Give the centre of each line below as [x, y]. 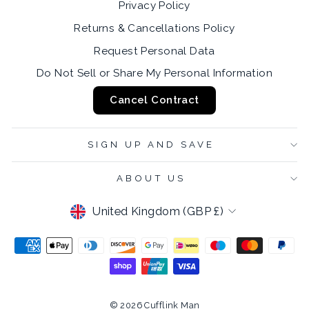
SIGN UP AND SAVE [151, 145]
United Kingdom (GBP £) [158, 211]
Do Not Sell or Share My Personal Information [154, 73]
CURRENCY [114, 210]
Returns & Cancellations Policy [154, 28]
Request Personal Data [154, 51]
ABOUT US [151, 179]
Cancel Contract [154, 100]
